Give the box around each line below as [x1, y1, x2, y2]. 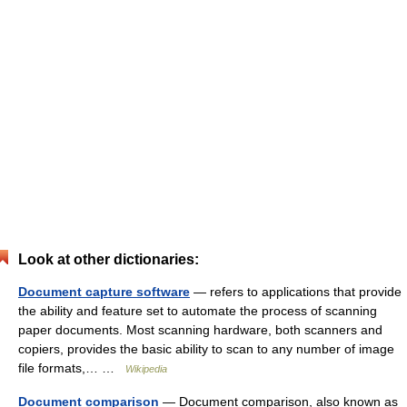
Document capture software [18, 284, 190, 299]
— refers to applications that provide [190, 284, 402, 299]
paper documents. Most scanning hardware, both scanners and [18, 323, 382, 337]
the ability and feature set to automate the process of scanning [18, 303, 377, 318]
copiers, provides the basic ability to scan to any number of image [18, 342, 394, 356]
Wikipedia [125, 363, 167, 374]
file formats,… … [18, 361, 125, 375]
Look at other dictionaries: [18, 252, 199, 267]
